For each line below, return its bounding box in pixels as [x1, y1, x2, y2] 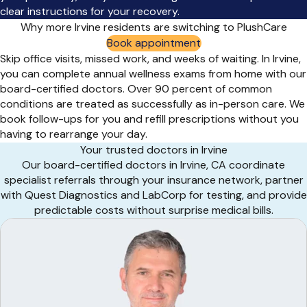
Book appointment [106, 35, 201, 50]
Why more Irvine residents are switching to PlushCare [20, 19, 287, 34]
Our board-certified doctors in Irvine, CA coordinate [22, 157, 285, 172]
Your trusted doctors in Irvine [79, 142, 228, 157]
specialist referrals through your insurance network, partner [3, 172, 304, 187]
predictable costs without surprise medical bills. [34, 202, 273, 217]
